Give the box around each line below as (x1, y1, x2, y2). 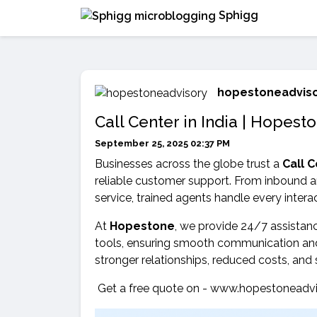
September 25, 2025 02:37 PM (95, 137, 230, 149)
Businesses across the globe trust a (95, 156, 282, 171)
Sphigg (216, 8, 258, 22)
